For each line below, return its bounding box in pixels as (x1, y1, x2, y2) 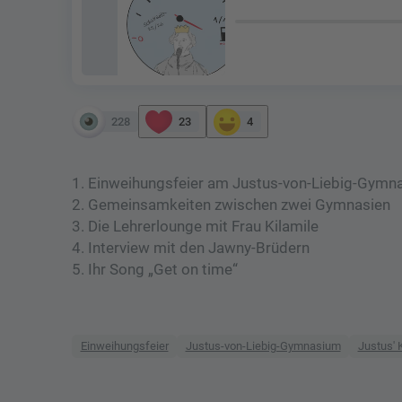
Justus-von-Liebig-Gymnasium (185, 339, 341, 354)
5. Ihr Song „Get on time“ (72, 260, 238, 278)
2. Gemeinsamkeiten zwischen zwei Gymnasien (72, 196, 390, 214)
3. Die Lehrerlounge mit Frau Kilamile (72, 217, 319, 235)
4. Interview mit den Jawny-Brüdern (72, 239, 310, 257)
